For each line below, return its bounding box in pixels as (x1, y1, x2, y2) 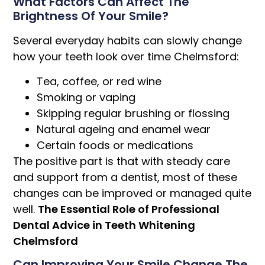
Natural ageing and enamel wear (37, 121, 211, 137)
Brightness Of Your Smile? (13, 8, 169, 25)
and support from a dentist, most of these (13, 169, 238, 185)
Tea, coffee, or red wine (37, 73, 162, 89)
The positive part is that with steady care (13, 153, 231, 169)
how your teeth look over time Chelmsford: (13, 49, 240, 64)
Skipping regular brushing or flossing (37, 105, 230, 121)
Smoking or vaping (37, 89, 136, 105)
